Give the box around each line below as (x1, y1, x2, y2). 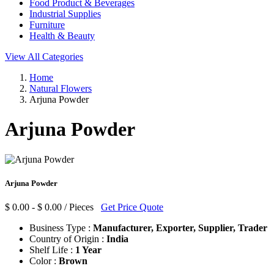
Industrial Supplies (29, 9, 101, 19)
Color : (29, 256, 59, 267)
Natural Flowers (29, 83, 92, 94)
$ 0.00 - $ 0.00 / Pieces (5, 202, 101, 213)
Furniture (29, 20, 65, 30)
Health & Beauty (29, 31, 95, 41)
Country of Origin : (29, 234, 106, 245)
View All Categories (5, 51, 83, 62)
